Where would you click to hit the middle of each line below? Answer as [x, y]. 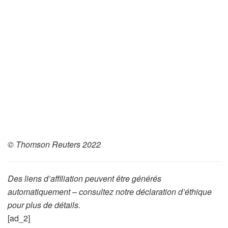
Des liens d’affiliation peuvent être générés [84, 179]
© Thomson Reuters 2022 [54, 145]
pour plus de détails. [44, 205]
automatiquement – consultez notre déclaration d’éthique [110, 192]
